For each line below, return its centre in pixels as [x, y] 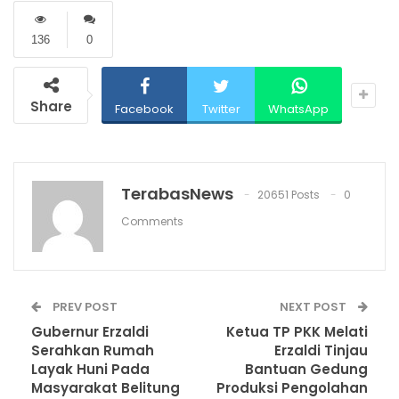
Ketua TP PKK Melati [297, 332]
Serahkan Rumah [93, 351]
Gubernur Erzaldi [90, 332]
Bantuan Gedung [306, 370]
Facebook [144, 110]
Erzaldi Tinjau [321, 351]
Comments [152, 222]
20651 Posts [289, 195]
